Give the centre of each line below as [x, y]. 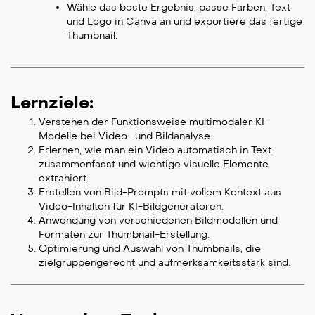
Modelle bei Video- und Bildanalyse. [126, 136]
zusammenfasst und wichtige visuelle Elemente [154, 165]
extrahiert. [64, 179]
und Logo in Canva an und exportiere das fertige [185, 22]
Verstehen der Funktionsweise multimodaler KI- [154, 122]
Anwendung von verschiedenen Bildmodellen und [158, 221]
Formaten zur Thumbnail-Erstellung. [124, 235]
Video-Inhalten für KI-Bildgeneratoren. [131, 207]
